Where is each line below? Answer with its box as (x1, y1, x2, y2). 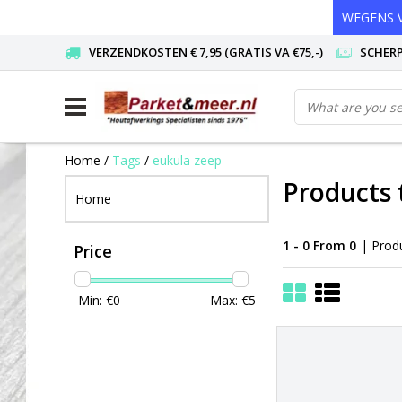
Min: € (78, 291, 113, 309)
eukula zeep (153, 151, 222, 169)
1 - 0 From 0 (283, 236, 356, 254)
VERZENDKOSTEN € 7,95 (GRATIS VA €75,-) (89, 44, 323, 60)
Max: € (210, 291, 249, 309)
